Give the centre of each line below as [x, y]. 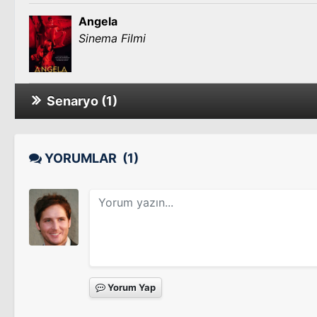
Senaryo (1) [79, 101]
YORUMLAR [82, 158]
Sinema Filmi [112, 38]
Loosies [100, 136]
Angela [98, 21]
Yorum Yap [131, 287]
